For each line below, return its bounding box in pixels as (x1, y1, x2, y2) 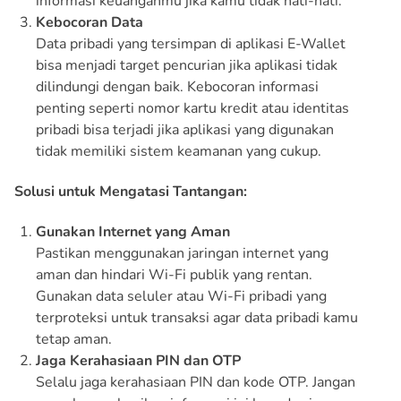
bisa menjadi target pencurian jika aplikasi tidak (36, 55, 337, 75)
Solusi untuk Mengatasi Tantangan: (14, 181, 247, 201)
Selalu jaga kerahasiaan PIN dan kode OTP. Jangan (36, 371, 355, 392)
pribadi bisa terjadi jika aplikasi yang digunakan (36, 119, 334, 140)
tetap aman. (36, 328, 112, 349)
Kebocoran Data (36, 12, 143, 32)
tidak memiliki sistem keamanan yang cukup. (36, 141, 321, 161)
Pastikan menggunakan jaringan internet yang (36, 243, 328, 263)
